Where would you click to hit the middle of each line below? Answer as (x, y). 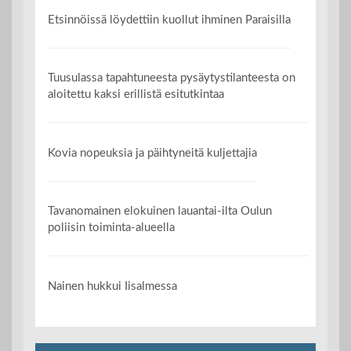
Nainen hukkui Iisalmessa (113, 286)
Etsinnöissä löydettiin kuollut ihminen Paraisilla (170, 20)
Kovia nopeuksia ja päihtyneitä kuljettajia (153, 153)
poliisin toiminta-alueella (112, 228)
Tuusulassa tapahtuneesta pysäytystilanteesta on (172, 78)
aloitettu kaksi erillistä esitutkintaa (136, 95)
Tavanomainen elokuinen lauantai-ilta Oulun (160, 212)
